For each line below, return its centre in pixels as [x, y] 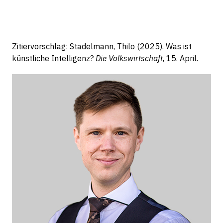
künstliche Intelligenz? [54, 58]
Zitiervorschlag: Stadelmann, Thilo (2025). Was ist [102, 47]
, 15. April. [180, 58]
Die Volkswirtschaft [129, 58]
